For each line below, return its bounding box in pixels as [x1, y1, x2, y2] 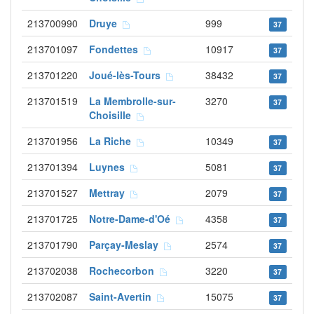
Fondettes [89, 42, 144, 56]
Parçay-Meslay [89, 238, 164, 252]
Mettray [89, 186, 130, 200]
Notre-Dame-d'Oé [89, 212, 176, 226]
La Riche [89, 134, 137, 148]
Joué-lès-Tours [89, 68, 166, 82]
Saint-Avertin [89, 289, 157, 303]
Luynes [89, 160, 130, 174]
